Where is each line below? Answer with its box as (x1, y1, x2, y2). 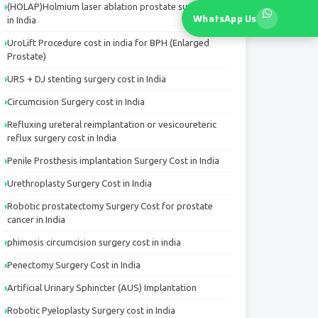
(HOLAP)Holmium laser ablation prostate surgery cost (7, 1, 229, 11)
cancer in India (7, 214, 65, 224)
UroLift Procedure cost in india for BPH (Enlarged (7, 38, 209, 48)
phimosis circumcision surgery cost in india (7, 237, 181, 247)
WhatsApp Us (193, 11, 257, 26)
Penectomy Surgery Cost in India (7, 260, 141, 270)
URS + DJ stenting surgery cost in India (7, 74, 166, 84)
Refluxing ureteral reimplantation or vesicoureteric (7, 119, 216, 129)
